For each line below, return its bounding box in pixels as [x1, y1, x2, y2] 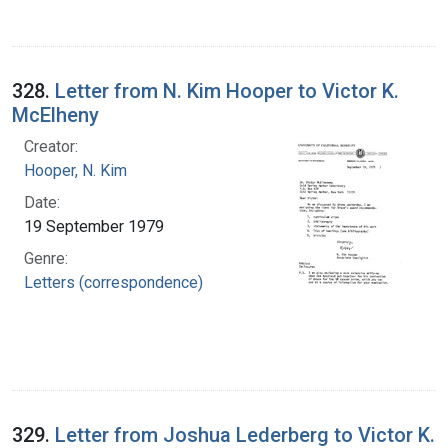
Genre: [24, 248, 68, 268]
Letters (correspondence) [24, 272, 203, 292]
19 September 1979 [24, 216, 164, 236]
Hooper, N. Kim [24, 160, 127, 180]
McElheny [12, 102, 99, 127]
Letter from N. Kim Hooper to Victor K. [55, 78, 399, 103]
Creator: [24, 136, 78, 156]
